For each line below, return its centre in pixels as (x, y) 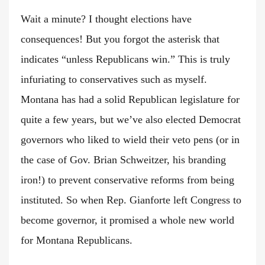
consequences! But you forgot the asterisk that (120, 39)
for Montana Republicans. (77, 240)
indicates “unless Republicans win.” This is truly (125, 59)
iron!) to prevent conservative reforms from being (127, 180)
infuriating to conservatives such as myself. (114, 80)
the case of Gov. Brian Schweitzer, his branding (123, 160)
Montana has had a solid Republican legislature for (130, 100)
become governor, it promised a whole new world (127, 220)
